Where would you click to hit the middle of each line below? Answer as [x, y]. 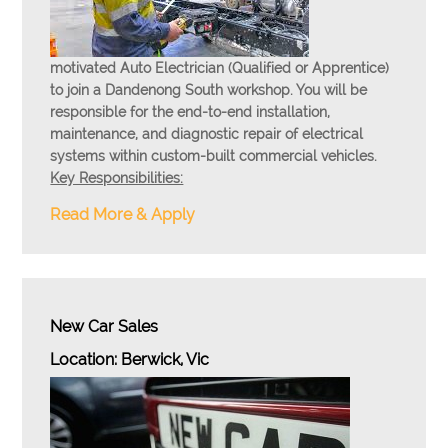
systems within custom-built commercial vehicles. [214, 156]
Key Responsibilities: [117, 178]
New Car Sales [104, 326]
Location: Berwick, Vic [130, 359]
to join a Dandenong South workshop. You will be [209, 90]
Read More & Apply [123, 214]
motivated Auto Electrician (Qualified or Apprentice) [220, 68]
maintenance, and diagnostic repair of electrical [207, 134]
